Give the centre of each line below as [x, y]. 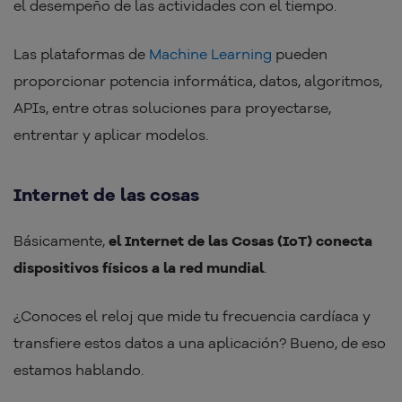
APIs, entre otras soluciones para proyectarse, [172, 107]
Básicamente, [61, 240]
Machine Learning [210, 53]
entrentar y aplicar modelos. [111, 134]
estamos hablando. [79, 369]
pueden [300, 53]
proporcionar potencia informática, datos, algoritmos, [198, 80]
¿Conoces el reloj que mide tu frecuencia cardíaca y [192, 315]
